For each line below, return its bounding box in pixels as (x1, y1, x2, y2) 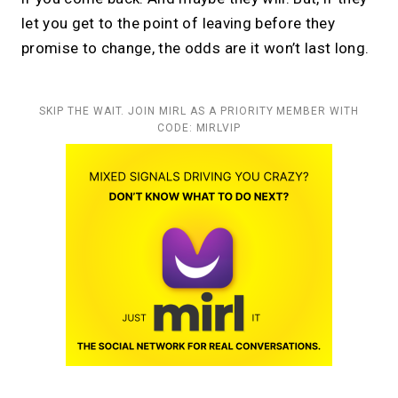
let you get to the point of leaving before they (21, 14, 335, 33)
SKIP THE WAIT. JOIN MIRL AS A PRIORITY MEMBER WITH (39, 105, 359, 118)
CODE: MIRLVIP (156, 122, 242, 135)
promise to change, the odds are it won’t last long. (21, 39, 370, 58)
